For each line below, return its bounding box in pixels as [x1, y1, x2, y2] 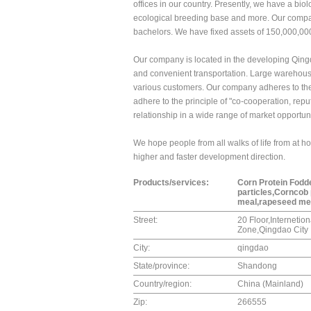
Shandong [237, 261, 277, 271]
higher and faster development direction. [133, 152, 285, 162]
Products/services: [133, 178, 209, 187]
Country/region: [133, 279, 192, 289]
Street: [133, 215, 158, 225]
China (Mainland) [237, 279, 303, 289]
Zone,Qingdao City [237, 225, 308, 235]
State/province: [133, 261, 190, 271]
